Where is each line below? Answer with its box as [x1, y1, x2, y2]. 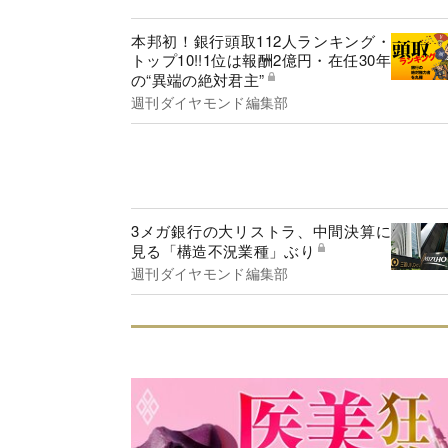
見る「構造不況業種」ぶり [131, 240, 315, 262]
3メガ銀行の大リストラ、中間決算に [131, 220, 391, 242]
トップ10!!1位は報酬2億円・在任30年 [131, 49, 391, 71]
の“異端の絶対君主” [131, 69, 265, 91]
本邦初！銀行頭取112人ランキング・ [131, 30, 391, 52]
